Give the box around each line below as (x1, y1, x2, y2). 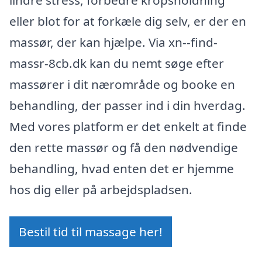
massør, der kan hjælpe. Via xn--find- (9, 34, 218, 51)
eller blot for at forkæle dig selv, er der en (9, 13, 246, 30)
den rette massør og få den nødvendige (9, 139, 238, 156)
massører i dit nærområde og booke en (9, 76, 235, 93)
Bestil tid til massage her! (19, 223, 163, 240)
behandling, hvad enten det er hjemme (9, 160, 234, 177)
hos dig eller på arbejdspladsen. (9, 181, 192, 198)
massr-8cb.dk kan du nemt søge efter (9, 55, 224, 72)
